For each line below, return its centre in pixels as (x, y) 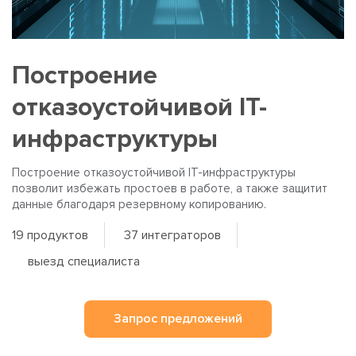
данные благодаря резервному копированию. (139, 205)
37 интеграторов (172, 236)
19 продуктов (50, 236)
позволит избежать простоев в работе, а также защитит (170, 189)
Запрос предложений (178, 319)
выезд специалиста (84, 262)
